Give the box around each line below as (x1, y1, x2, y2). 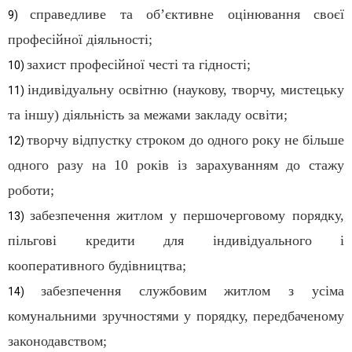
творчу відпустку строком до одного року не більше (27, 132, 344, 148)
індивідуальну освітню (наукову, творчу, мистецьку (27, 82, 345, 98)
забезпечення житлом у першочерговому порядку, (29, 207, 345, 224)
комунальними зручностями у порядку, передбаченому (8, 308, 344, 324)
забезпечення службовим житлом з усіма (40, 283, 345, 299)
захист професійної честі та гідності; (27, 57, 251, 73)
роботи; (8, 182, 54, 199)
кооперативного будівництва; (8, 258, 186, 274)
